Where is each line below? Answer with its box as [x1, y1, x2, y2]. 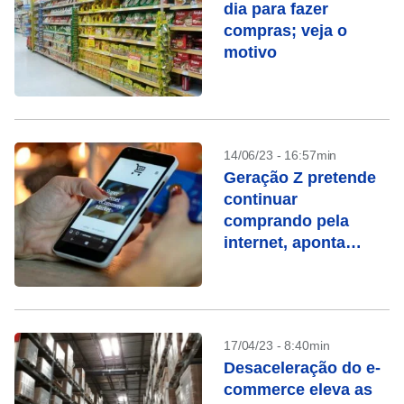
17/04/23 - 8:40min [224, 338, 330, 353]
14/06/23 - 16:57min [224, 148, 337, 162]
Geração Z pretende [224, 169, 376, 187]
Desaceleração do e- [224, 359, 381, 377]
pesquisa [224, 255, 294, 273]
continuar [224, 190, 298, 208]
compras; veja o [224, 22, 347, 40]
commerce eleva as [224, 381, 372, 399]
